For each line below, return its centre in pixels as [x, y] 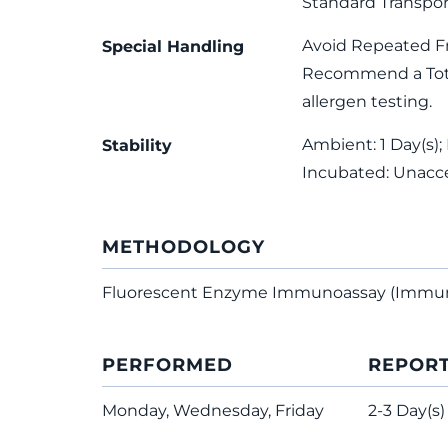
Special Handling [173, 46]
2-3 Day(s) [406, 410]
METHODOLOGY [183, 247]
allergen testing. [366, 101]
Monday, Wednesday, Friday [213, 410]
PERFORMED [167, 365]
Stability [137, 145]
